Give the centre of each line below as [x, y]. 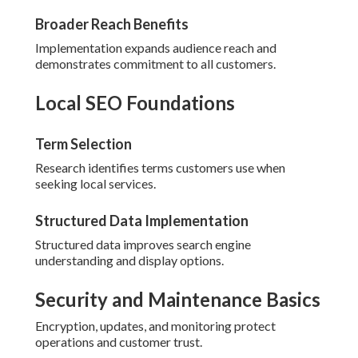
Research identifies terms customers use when [160, 168]
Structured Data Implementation [142, 221]
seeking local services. [95, 184]
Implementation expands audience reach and [156, 48]
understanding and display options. [129, 261]
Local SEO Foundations [135, 103]
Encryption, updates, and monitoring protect [155, 326]
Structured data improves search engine [143, 245]
